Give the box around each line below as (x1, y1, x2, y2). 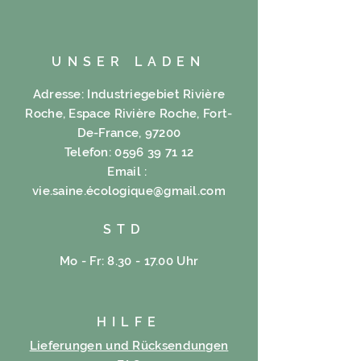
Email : (107, 164, 147, 179)
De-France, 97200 (77, 125, 181, 140)
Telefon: (64, 144, 115, 160)
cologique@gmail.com (93, 183, 226, 198)
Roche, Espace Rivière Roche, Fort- (25, 106, 233, 121)
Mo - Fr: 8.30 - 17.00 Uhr (59, 253, 199, 268)
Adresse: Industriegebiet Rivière (32, 86, 226, 102)
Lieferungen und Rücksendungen (29, 338, 229, 353)
